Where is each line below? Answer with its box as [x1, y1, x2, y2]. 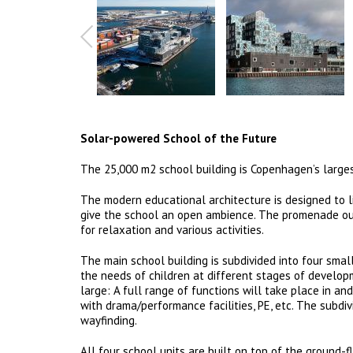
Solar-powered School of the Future [80, 131, 277, 146]
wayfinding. [80, 313, 137, 328]
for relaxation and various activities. [80, 222, 264, 237]
